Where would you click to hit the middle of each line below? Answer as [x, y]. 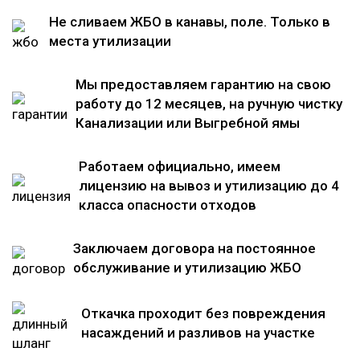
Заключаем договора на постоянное [194, 248]
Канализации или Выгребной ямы [188, 123]
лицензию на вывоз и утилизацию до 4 [209, 185]
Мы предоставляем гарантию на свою [203, 84]
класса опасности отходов [168, 205]
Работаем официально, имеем [180, 166]
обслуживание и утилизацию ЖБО [187, 267]
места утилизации [110, 41]
